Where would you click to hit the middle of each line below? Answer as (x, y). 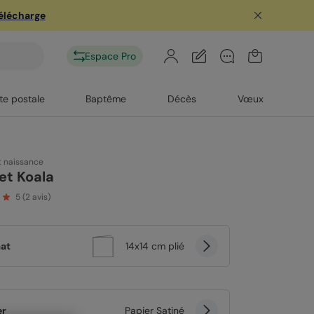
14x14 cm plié (155, 246)
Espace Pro (110, 56)
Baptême (106, 99)
